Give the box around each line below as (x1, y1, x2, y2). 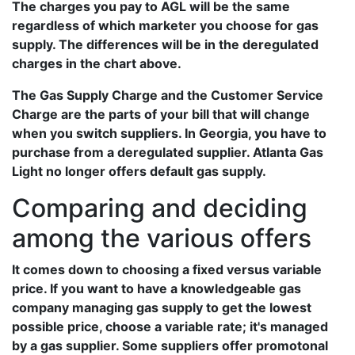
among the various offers (12, 223, 311, 254)
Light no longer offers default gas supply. (12, 163, 266, 179)
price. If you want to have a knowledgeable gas (12, 281, 301, 296)
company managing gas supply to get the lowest (12, 300, 311, 315)
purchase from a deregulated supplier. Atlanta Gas (12, 144, 323, 160)
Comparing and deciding (12, 193, 307, 223)
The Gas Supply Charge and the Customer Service (12, 87, 323, 103)
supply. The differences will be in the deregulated (12, 36, 319, 52)
